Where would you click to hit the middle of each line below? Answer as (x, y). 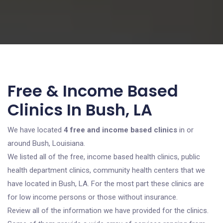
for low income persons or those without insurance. (93, 197)
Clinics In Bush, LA (80, 110)
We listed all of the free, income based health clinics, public (104, 157)
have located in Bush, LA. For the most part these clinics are (106, 184)
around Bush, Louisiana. (46, 143)
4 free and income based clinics (120, 130)
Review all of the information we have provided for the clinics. (108, 211)
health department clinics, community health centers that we (106, 170)
